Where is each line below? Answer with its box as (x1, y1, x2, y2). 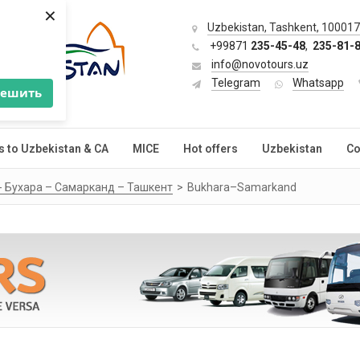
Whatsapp (292, 76, 344, 89)
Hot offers (183, 142, 238, 155)
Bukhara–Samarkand (187, 181, 297, 194)
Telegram (211, 76, 260, 89)
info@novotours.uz (211, 58, 309, 71)
